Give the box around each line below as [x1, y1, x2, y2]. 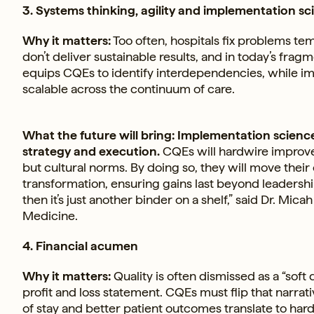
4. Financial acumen [22, 238, 138, 253]
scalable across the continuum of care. [22, 81, 235, 96]
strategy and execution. [22, 143, 160, 158]
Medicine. [22, 207, 78, 223]
